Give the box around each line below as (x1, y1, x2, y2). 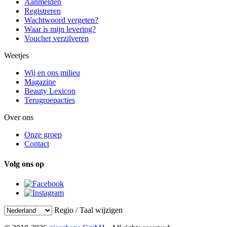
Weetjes (4, 51, 29, 60)
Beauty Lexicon (24, 87, 75, 96)
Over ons (4, 113, 33, 122)
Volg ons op (4, 159, 44, 168)
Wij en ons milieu (24, 68, 80, 78)
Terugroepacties (24, 96, 75, 105)
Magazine (24, 78, 56, 87)
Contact (24, 139, 49, 148)
